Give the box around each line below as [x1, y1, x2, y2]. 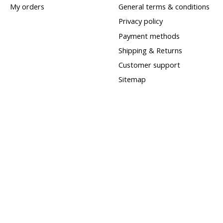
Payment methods [118, 30, 180, 41]
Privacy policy [118, 16, 163, 26]
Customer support [118, 59, 180, 70]
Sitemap [118, 74, 146, 85]
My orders [9, 1, 44, 12]
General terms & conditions [118, 1, 210, 12]
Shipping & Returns [118, 45, 182, 55]
